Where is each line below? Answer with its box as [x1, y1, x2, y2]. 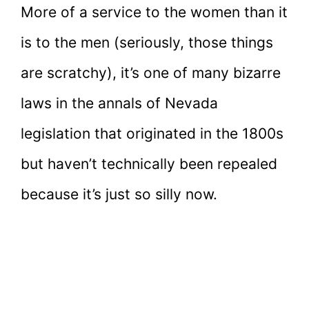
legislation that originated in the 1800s [21, 124, 283, 142]
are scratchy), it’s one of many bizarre [21, 63, 281, 81]
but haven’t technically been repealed [21, 154, 277, 172]
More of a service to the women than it [21, 3, 288, 21]
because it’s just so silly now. [21, 185, 217, 203]
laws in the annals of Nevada [21, 94, 218, 112]
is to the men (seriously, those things [21, 33, 273, 51]
